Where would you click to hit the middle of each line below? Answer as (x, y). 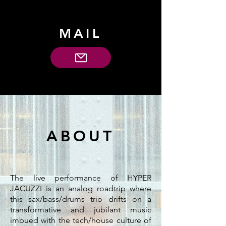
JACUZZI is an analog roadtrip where (81, 188)
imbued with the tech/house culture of (81, 220)
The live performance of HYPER (81, 178)
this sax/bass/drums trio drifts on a (81, 199)
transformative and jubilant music (81, 210)
